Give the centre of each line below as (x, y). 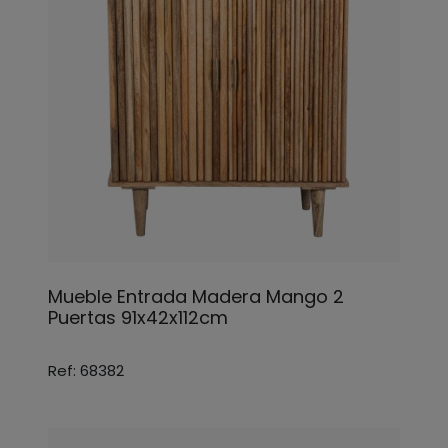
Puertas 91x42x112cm (138, 317)
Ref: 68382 (86, 370)
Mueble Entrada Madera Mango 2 (196, 296)
